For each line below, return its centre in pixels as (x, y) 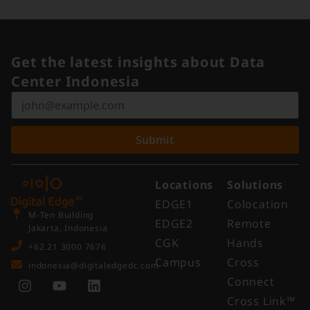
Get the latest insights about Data (138, 62)
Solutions (255, 185)
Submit (155, 139)
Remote (249, 224)
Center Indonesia (75, 82)
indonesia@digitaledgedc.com (94, 266)
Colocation (258, 204)
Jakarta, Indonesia (68, 228)
